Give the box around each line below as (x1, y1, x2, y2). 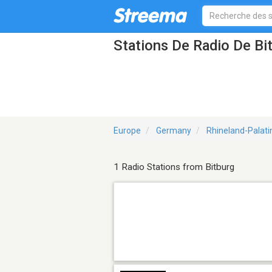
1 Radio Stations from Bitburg (114, 161, 234, 173)
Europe (114, 126, 141, 136)
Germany (156, 126, 191, 136)
